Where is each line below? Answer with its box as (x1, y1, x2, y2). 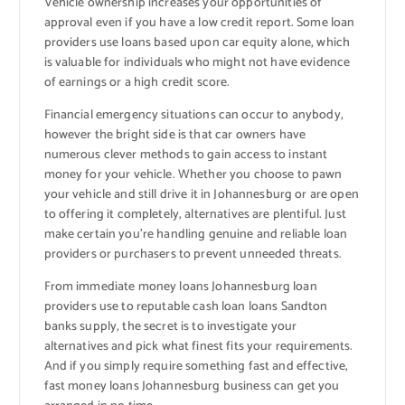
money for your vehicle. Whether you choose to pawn (43, 164, 343, 185)
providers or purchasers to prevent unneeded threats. (43, 243, 342, 265)
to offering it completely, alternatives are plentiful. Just (43, 203, 346, 225)
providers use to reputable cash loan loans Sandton (43, 296, 328, 317)
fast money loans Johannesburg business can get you (43, 375, 340, 397)
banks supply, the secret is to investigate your (43, 316, 297, 337)
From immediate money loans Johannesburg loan (43, 276, 317, 297)
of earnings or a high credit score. (43, 71, 231, 93)
